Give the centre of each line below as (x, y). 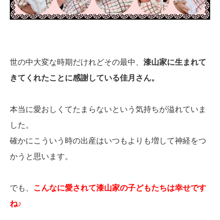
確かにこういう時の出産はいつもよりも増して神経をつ (108, 141)
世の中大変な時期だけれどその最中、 (77, 62)
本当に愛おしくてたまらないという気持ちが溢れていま (108, 110)
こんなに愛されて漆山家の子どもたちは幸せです (120, 188)
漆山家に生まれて (175, 62)
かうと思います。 (41, 157)
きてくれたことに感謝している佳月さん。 (84, 78)
